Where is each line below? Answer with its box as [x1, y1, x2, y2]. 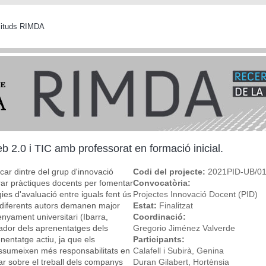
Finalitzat [159, 200, 193, 210]
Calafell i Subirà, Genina [133, 245, 224, 255]
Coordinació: [133, 211, 188, 221]
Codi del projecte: [133, 166, 208, 176]
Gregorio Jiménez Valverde [133, 223, 235, 233]
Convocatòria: [133, 178, 193, 188]
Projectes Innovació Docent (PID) [133, 189, 258, 199]
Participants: [133, 234, 187, 244]
